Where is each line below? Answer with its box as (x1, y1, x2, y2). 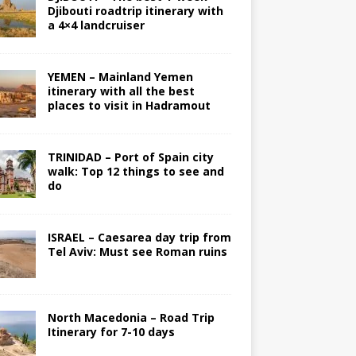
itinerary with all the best (47, 83, 195, 99)
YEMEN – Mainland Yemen (47, 69, 193, 85)
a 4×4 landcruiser (47, 17, 145, 33)
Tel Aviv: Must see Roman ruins (47, 244, 227, 260)
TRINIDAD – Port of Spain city (47, 149, 214, 165)
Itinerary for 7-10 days (47, 324, 175, 340)
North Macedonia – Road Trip (47, 310, 215, 326)
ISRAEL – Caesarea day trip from (47, 230, 231, 246)
